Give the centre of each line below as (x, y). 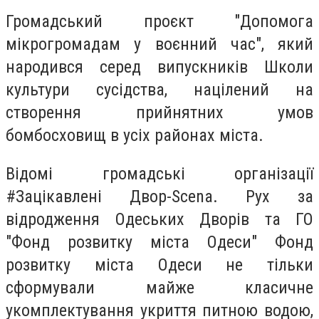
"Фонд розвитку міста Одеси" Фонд (159, 242)
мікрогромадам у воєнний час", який (159, 45)
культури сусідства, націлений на (159, 90)
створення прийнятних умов (159, 113)
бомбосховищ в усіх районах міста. (135, 136)
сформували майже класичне (159, 287)
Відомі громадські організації (159, 173)
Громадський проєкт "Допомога (159, 22)
